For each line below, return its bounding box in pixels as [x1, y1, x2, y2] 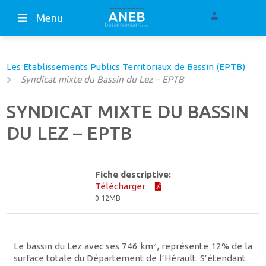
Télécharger [95, 180, 148, 191]
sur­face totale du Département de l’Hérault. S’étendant [13, 253, 246, 264]
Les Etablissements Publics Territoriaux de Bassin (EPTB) [7, 62, 246, 72]
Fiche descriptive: [95, 169, 171, 179]
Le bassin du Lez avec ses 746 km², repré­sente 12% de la [13, 241, 252, 252]
